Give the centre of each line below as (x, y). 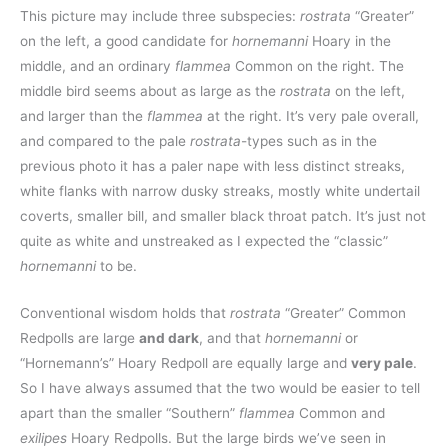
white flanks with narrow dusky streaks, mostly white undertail (220, 191)
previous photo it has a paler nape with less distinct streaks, (212, 166)
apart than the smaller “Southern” (129, 413)
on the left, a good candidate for (126, 41)
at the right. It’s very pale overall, (313, 116)
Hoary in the (351, 41)
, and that (232, 338)
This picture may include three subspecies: (160, 16)
